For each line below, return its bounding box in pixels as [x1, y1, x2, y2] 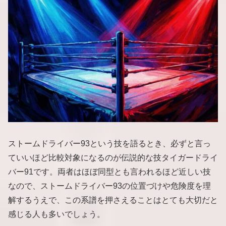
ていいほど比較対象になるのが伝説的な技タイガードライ [8, 153, 218, 162]
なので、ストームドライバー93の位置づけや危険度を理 [8, 182, 211, 191]
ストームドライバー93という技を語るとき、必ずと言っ [8, 139, 211, 148]
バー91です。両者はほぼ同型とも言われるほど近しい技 [8, 167, 211, 177]
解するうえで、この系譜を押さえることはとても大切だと [8, 196, 218, 205]
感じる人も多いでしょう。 [8, 210, 105, 219]
